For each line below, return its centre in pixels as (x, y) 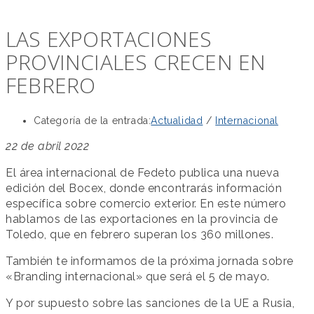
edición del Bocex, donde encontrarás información (144, 188)
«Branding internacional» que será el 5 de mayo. (138, 277)
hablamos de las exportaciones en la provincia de (142, 219)
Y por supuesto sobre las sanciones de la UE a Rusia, (150, 303)
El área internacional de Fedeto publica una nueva (143, 173)
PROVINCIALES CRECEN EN (136, 62)
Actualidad (177, 121)
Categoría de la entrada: (93, 121)
